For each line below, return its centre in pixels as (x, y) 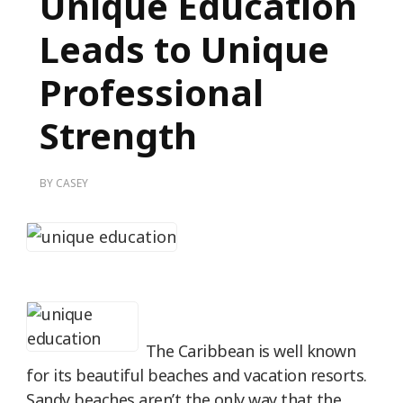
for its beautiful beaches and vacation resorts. (197, 375)
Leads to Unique (184, 49)
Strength (118, 135)
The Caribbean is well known (251, 350)
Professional (152, 92)
